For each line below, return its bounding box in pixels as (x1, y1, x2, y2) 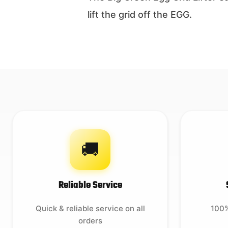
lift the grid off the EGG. (88, 9, 192, 20)
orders (78, 216, 102, 225)
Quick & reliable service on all (35, 204, 145, 213)
